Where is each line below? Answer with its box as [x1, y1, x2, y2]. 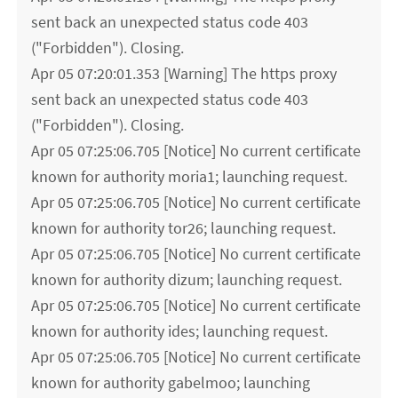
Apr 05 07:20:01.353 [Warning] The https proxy [31, 63, 338, 84]
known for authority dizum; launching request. [31, 269, 343, 291]
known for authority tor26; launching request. [31, 218, 337, 239]
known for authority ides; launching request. [31, 321, 329, 342]
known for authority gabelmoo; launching [31, 372, 311, 394]
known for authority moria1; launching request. [31, 166, 348, 187]
